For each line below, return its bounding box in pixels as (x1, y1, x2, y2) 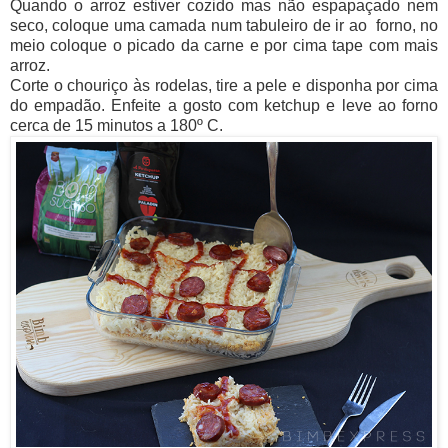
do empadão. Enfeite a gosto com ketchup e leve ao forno (10, 96, 438, 114)
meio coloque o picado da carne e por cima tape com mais (10, 36, 438, 54)
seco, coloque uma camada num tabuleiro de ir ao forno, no (10, 16, 438, 34)
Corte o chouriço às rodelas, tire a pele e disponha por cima (10, 76, 438, 94)
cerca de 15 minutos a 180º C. (10, 116, 223, 134)
